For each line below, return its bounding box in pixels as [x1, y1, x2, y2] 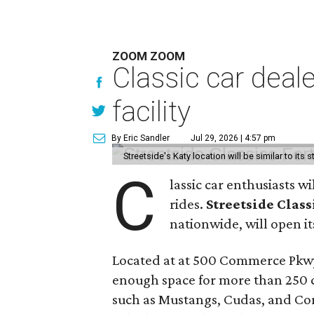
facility [112, 95, 191, 128]
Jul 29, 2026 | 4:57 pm [191, 133, 275, 143]
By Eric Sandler [111, 133, 170, 143]
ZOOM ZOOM [112, 49, 185, 63]
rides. [170, 196, 207, 212]
